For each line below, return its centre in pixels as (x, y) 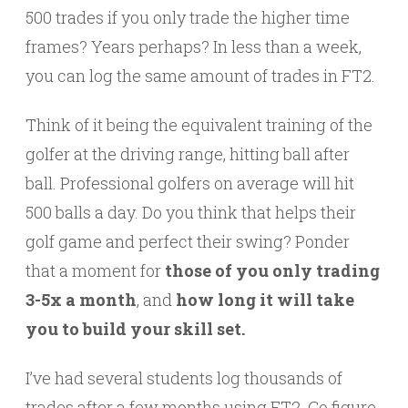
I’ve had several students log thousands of (184, 378)
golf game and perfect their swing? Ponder (188, 242)
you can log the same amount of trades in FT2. (200, 76)
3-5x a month (81, 300)
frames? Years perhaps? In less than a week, (194, 47)
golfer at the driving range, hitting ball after (188, 154)
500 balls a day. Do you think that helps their (191, 213)
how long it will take (265, 300)
